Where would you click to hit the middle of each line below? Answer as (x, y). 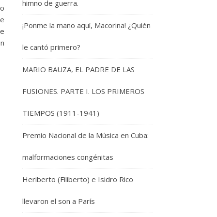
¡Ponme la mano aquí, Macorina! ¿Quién (86, 25)
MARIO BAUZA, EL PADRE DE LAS (78, 69)
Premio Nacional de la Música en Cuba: (85, 135)
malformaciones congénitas (68, 157)
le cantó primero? (51, 47)
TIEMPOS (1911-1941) (61, 113)
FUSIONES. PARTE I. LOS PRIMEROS (83, 91)
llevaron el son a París (59, 201)
